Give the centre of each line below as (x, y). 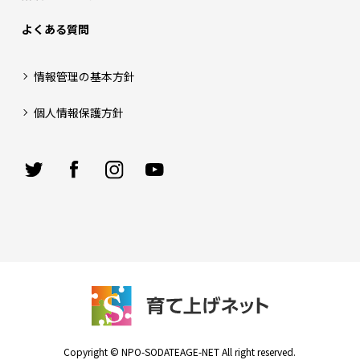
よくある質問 (55, 29)
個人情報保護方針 (78, 113)
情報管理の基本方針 (84, 77)
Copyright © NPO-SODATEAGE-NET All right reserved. (180, 351)
